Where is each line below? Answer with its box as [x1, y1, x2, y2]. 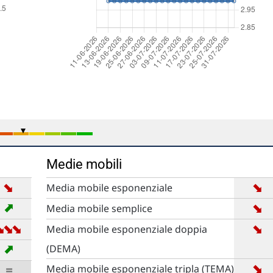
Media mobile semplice [46, 202, 152, 215]
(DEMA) [46, 242, 80, 255]
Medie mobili [46, 157, 122, 172]
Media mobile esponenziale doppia [46, 222, 207, 236]
